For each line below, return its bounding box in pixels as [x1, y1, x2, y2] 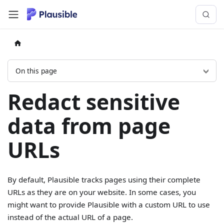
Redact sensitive [7, 87, 180, 116]
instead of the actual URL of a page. [7, 212, 133, 222]
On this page [15, 66, 57, 76]
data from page [7, 111, 171, 140]
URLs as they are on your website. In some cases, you [7, 187, 196, 197]
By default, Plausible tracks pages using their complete [7, 174, 201, 185]
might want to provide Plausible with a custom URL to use [7, 199, 210, 210]
